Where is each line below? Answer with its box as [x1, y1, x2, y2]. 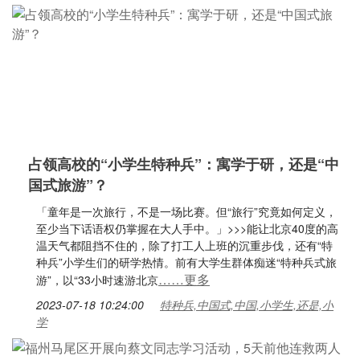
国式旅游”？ [28, 174, 108, 195]
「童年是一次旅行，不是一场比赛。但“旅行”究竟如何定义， [36, 203, 337, 219]
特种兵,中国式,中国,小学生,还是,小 [160, 297, 333, 313]
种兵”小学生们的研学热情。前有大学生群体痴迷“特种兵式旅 [36, 254, 337, 270]
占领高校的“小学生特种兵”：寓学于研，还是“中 [28, 153, 339, 174]
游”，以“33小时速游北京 [36, 272, 158, 288]
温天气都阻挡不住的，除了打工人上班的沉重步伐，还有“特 [36, 237, 333, 253]
